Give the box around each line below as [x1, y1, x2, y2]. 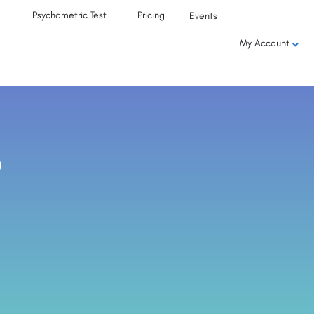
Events [189, 10, 218, 22]
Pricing [137, 9, 165, 21]
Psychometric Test [32, 9, 107, 21]
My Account [239, 37, 289, 49]
